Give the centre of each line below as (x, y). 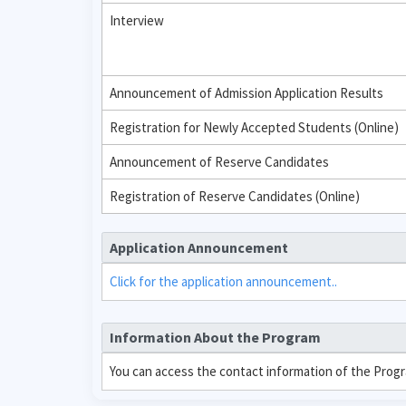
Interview (137, 20)
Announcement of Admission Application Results (246, 93)
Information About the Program (215, 338)
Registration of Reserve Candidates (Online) (235, 196)
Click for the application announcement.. (223, 281)
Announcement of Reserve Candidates (219, 162)
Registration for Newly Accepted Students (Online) (254, 127)
